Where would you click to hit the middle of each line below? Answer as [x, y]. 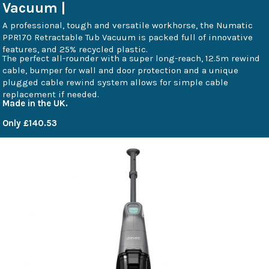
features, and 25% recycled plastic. [75, 49]
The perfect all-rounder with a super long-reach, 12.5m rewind [131, 58]
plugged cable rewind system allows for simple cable [115, 82]
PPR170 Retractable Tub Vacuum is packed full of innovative [128, 37]
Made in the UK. [35, 103]
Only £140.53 [30, 123]
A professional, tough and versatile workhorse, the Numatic [128, 25]
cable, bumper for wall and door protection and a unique [120, 70]
